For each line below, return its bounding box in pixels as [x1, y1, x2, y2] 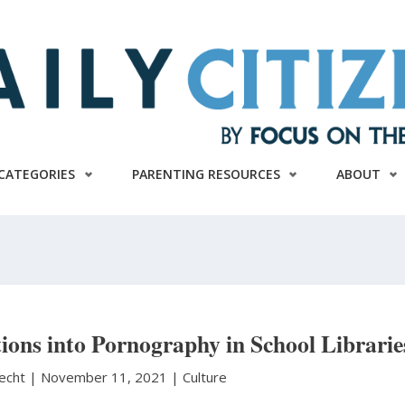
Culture [183, 368, 228, 386]
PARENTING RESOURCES [131, 165, 280, 183]
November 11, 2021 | [41, 368, 184, 386]
